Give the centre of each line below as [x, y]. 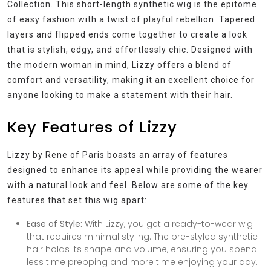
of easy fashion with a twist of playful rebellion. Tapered [131, 20]
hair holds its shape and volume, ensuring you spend [142, 250]
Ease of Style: [54, 224]
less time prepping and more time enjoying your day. [142, 262]
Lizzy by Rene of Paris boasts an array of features [118, 155]
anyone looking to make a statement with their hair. [120, 95]
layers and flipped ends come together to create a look [127, 35]
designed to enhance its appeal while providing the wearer [135, 170]
